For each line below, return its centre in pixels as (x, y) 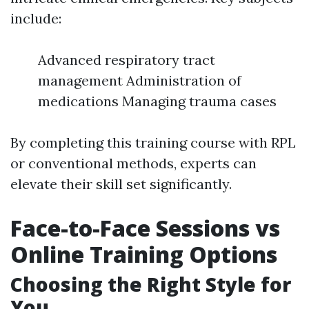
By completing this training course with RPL (153, 142)
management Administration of (140, 80)
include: (36, 18)
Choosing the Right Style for (151, 284)
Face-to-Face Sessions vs (145, 228)
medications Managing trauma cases (157, 101)
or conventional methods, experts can (133, 163)
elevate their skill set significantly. (121, 184)
